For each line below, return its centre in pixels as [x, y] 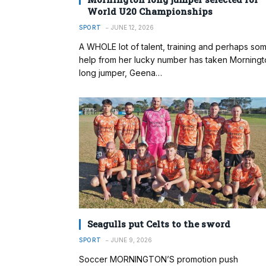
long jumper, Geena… [121, 72]
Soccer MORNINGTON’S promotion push [159, 259]
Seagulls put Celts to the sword [159, 224]
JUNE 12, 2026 [132, 27]
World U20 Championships [150, 11]
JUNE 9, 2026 [131, 240]
